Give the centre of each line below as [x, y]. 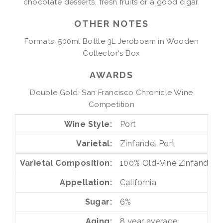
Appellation [85, 183]
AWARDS [111, 75]
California [138, 183]
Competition [111, 104]
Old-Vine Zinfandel [179, 163]
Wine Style [87, 124]
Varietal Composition [65, 163]
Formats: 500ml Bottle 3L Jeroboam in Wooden [111, 41]
